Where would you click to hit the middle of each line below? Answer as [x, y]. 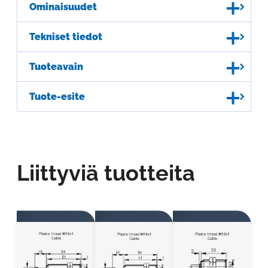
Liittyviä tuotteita [106, 173]
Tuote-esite [57, 97]
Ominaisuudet [63, 7]
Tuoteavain [56, 67]
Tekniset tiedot [66, 37]
